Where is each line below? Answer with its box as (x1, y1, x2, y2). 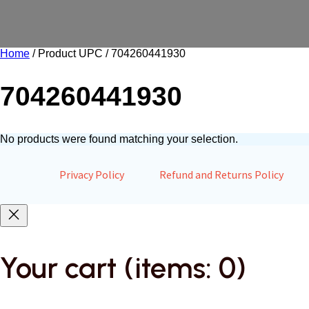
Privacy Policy (59, 168, 124, 182)
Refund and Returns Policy (159, 168, 283, 182)
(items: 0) (123, 250, 246, 286)
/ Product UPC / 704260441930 (30, 48, 186, 59)
